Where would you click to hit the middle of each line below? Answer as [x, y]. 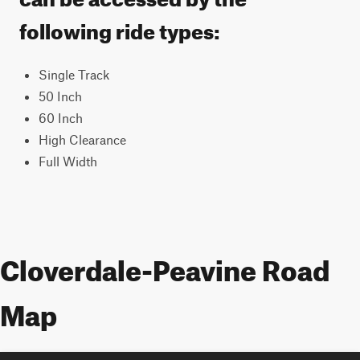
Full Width [68, 161]
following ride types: [120, 28]
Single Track [74, 74]
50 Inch [60, 96]
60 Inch [61, 118]
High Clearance [82, 139]
